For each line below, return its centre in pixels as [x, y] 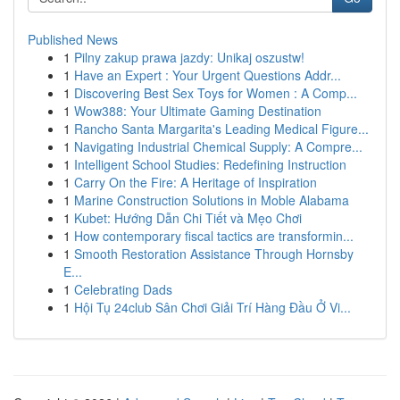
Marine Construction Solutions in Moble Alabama [212, 200]
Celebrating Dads [123, 289]
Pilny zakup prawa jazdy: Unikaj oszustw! [189, 57]
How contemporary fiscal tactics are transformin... [214, 236]
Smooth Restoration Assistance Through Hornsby [214, 254]
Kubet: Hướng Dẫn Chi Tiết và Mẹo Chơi [188, 218]
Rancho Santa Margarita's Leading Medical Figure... [221, 129]
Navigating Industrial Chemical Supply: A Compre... [218, 146]
